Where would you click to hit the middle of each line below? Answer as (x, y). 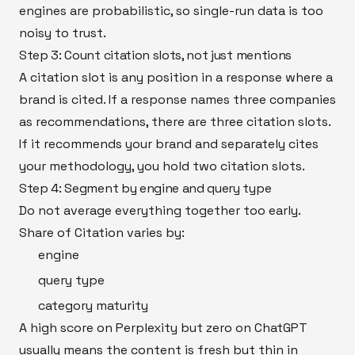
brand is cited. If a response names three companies (177, 99)
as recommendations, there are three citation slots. (175, 121)
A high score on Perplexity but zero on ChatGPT (163, 327)
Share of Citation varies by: (102, 232)
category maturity (93, 305)
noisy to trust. (63, 32)
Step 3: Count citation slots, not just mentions (155, 55)
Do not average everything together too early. (160, 210)
